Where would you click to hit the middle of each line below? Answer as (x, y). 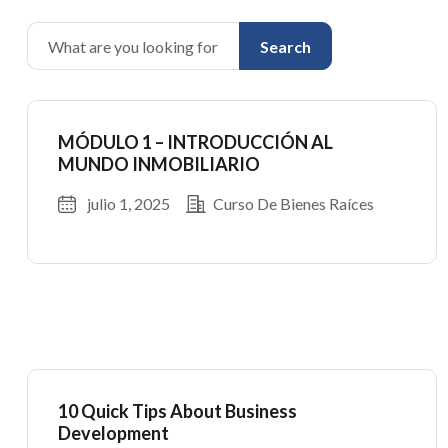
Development (113, 433)
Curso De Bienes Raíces (293, 203)
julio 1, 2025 (128, 203)
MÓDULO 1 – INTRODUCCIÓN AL (195, 142)
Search (285, 46)
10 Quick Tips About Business (177, 411)
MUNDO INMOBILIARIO (159, 164)
